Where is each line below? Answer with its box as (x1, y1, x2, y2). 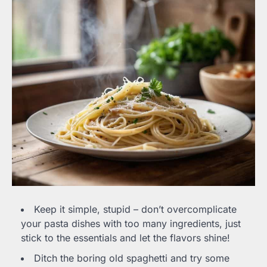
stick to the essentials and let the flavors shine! (21, 232, 230, 244)
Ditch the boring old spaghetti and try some (34, 252, 229, 265)
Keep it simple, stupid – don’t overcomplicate (34, 203, 237, 216)
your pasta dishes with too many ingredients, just (21, 218, 241, 230)
